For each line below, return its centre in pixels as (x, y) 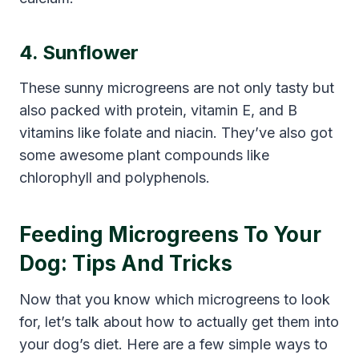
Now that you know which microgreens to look (175, 299)
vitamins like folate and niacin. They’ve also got (176, 132)
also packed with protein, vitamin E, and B (158, 110)
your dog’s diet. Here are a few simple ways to (173, 344)
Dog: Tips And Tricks (126, 263)
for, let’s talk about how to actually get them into (179, 321)
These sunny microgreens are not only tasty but (177, 87)
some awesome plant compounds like (144, 155)
